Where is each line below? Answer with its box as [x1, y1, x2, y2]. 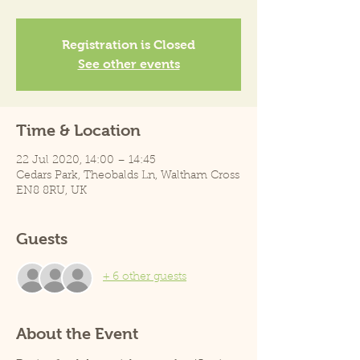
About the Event [16, 324, 138, 342]
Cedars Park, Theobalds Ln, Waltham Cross [16, 170, 239, 182]
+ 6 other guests [103, 272, 186, 284]
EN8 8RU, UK [16, 185, 87, 197]
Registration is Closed [62, 37, 195, 51]
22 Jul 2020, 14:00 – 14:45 [16, 154, 156, 166]
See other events [77, 56, 180, 71]
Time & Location [16, 121, 141, 139]
